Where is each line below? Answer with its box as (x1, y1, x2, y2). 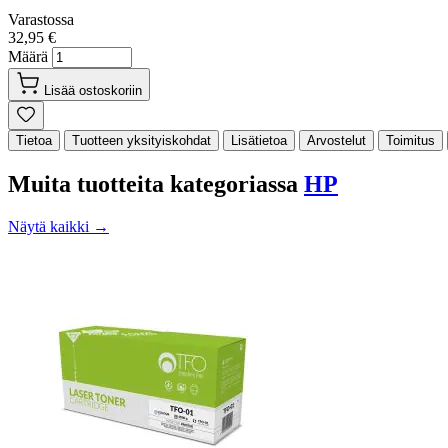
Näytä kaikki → (8, 217, 109, 235)
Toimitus (386, 132, 435, 148)
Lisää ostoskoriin (44, 82, 142, 98)
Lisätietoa (231, 132, 287, 148)
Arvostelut (307, 132, 366, 148)
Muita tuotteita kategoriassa (8, 170, 304, 197)
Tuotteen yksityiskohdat (72, 132, 211, 148)
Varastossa (8, 10, 74, 28)
